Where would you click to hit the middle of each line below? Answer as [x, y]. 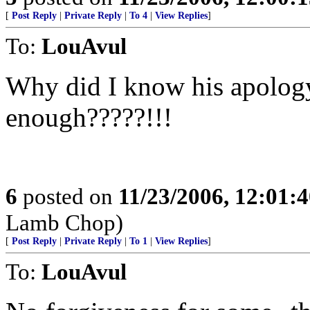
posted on [68, 196]
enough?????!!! [89, 117]
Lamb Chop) [64, 222]
